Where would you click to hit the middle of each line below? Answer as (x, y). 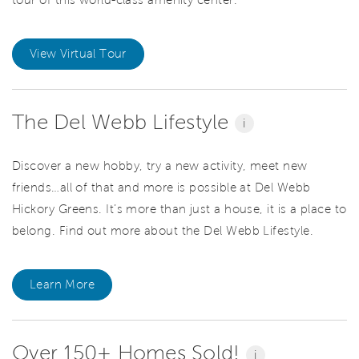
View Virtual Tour (78, 53)
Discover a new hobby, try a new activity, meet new (160, 166)
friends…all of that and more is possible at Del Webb (161, 188)
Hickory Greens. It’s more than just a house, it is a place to (179, 210)
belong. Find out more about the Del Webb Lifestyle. (163, 231)
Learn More (62, 285)
